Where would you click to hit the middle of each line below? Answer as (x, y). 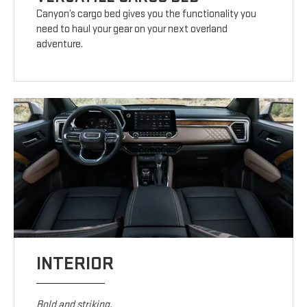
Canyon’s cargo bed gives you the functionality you (147, 14)
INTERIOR (75, 264)
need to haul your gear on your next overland (132, 29)
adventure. (60, 45)
